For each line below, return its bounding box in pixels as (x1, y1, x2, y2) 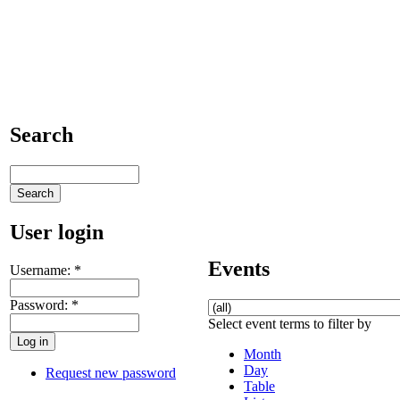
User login (10, 220, 104, 244)
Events (208, 256, 270, 280)
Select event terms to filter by (208, 315, 371, 331)
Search (10, 122, 73, 146)
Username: (10, 262, 74, 278)
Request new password (46, 364, 176, 380)
